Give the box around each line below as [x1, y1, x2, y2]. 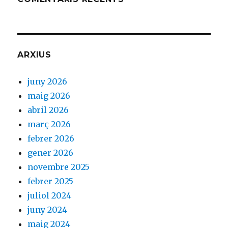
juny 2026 [27, 76, 68, 87]
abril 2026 [27, 105, 69, 116]
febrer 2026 [27, 133, 75, 144]
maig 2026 [27, 91, 71, 101]
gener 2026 [27, 148, 74, 158]
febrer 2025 [27, 176, 74, 187]
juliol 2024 [27, 190, 72, 201]
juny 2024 [27, 205, 68, 215]
